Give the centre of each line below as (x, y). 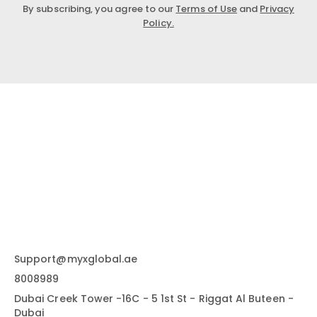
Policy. (158, 23)
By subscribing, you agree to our (99, 8)
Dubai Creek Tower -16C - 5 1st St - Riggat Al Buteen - (154, 298)
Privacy (277, 8)
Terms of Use (207, 8)
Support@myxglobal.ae (76, 259)
